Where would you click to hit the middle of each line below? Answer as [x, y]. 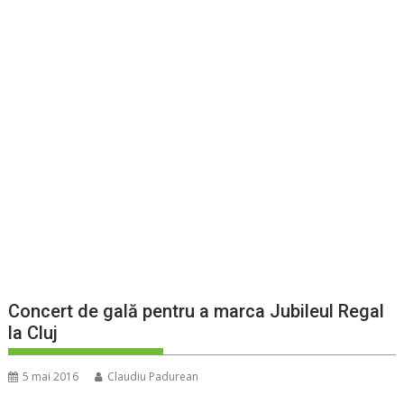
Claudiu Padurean [153, 377]
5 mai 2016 [51, 377]
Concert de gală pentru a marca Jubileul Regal [197, 312]
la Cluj [33, 333]
